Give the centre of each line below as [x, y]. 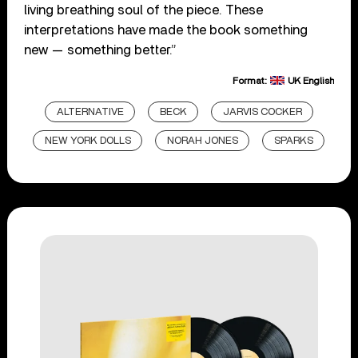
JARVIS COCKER [262, 113]
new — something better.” [101, 50]
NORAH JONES [203, 141]
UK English [310, 81]
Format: [251, 81]
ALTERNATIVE [90, 113]
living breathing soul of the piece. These [144, 10]
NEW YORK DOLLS [88, 141]
